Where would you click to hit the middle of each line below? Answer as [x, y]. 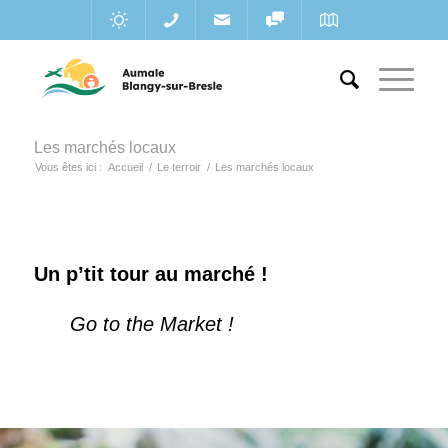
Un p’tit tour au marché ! [150, 274]
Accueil [125, 167]
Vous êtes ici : [68, 167]
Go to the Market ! [133, 324]
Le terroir [178, 167]
